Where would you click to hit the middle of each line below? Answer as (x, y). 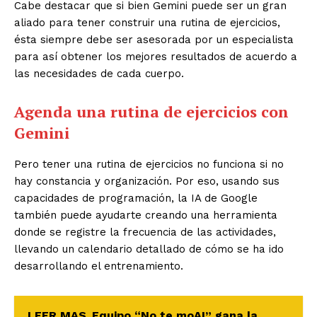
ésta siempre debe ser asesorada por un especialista (154, 39)
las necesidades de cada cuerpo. (99, 73)
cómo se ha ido (244, 249)
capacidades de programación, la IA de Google (136, 198)
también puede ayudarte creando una (112, 215)
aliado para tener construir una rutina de (120, 22)
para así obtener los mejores (91, 56)
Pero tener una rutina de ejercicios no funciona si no (149, 164)
